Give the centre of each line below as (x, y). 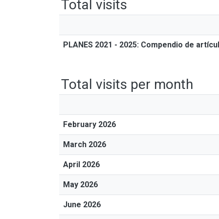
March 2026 (85, 144)
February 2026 (89, 124)
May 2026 (80, 185)
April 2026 (81, 164)
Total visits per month (127, 84)
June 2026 (82, 205)
